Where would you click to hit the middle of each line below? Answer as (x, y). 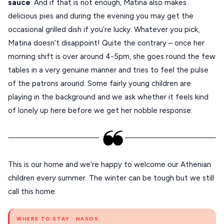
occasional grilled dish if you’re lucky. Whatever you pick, (104, 30)
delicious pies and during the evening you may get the (101, 16)
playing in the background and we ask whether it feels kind (108, 97)
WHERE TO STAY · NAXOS (58, 219)
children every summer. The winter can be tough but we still (111, 178)
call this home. (32, 191)
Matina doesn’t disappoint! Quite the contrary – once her (106, 43)
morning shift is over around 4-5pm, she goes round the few (112, 57)
